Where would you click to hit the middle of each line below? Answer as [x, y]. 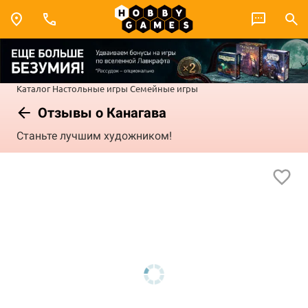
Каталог [33, 88]
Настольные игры [90, 88]
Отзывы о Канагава [100, 112]
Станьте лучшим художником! [94, 136]
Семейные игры [164, 88]
